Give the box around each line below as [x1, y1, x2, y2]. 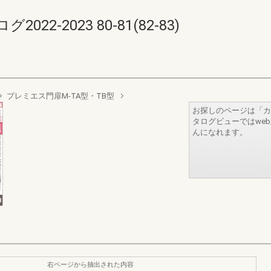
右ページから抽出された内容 [47, 260, 134, 269]
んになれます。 [192, 128, 247, 137]
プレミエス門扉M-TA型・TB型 [7, 91, 114, 100]
